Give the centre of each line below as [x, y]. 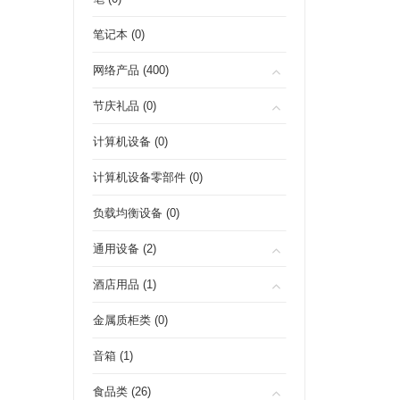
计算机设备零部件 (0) [148, 177]
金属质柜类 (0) [130, 320]
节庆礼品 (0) [125, 106]
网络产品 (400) [131, 70]
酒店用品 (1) [125, 284]
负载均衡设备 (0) [136, 213]
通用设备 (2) [125, 249]
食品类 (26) [122, 392]
